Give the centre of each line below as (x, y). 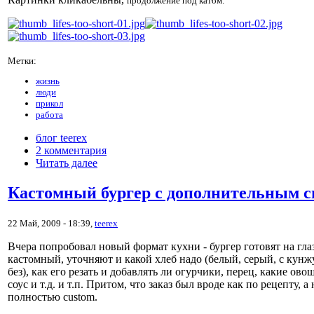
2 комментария (71, 151)
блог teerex (61, 138)
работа (49, 115)
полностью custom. (53, 297)
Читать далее (67, 163)
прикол (49, 104)
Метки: (22, 61)
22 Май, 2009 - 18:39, (51, 224)
